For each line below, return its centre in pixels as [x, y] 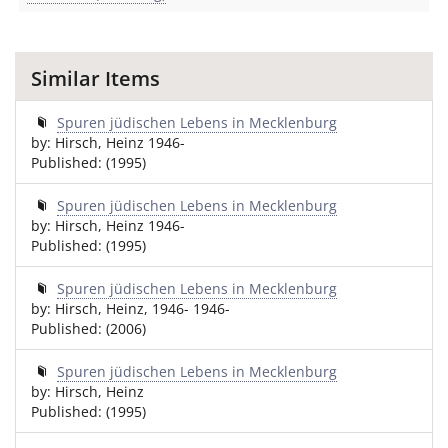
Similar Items [95, 78]
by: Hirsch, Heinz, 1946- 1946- [130, 308]
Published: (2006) [88, 328]
